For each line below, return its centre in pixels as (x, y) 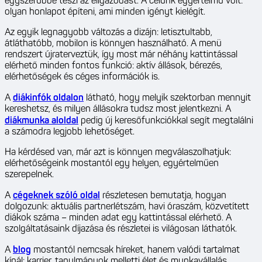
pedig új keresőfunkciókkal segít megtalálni (166, 121)
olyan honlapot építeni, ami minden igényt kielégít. (105, 13)
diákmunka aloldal (42, 121)
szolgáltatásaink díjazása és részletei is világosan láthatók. (121, 230)
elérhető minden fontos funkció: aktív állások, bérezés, (113, 66)
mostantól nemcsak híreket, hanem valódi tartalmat (137, 251)
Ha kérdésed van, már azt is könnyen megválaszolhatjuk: (118, 153)
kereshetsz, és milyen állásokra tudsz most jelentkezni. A (118, 110)
